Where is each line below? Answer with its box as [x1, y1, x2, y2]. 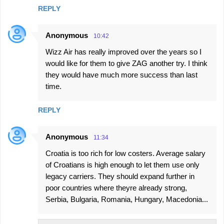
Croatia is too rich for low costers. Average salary [45, 149, 205, 157]
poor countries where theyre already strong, [45, 183, 187, 192]
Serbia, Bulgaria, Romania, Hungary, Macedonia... [45, 195, 208, 203]
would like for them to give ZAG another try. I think [45, 59, 207, 67]
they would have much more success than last [45, 70, 197, 79]
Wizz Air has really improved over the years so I [45, 47, 201, 56]
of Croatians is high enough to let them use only [45, 160, 199, 169]
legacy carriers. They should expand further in [45, 172, 194, 180]
